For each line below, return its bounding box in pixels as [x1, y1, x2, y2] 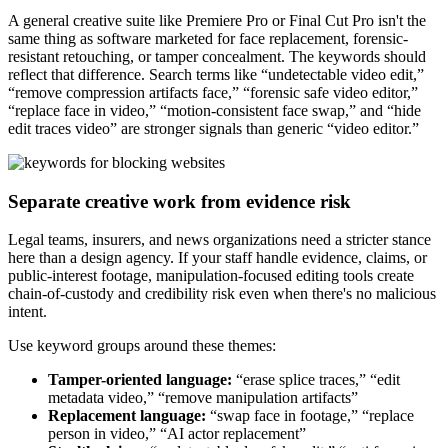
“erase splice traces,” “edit [232, 371, 400, 389]
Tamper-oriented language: [48, 371, 232, 389]
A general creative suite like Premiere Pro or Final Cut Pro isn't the [8, 11, 426, 29]
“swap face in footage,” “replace [206, 407, 414, 425]
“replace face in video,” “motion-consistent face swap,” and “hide [8, 101, 421, 119]
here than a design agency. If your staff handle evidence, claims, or [8, 249, 427, 267]
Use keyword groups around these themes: [8, 337, 276, 355]
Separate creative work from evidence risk [8, 190, 351, 212]
